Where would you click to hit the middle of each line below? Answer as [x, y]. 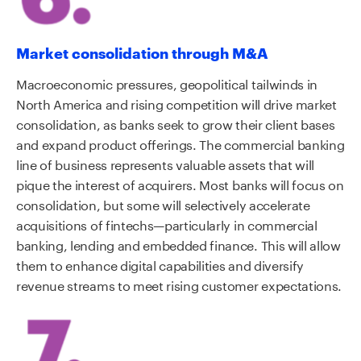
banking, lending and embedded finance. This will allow [178, 243]
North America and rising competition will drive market [176, 102]
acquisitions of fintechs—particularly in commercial [167, 223]
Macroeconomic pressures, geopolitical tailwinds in [167, 82]
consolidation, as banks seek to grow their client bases [176, 122]
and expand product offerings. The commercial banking [180, 143]
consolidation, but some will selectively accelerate [163, 203]
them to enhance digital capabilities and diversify [160, 263]
